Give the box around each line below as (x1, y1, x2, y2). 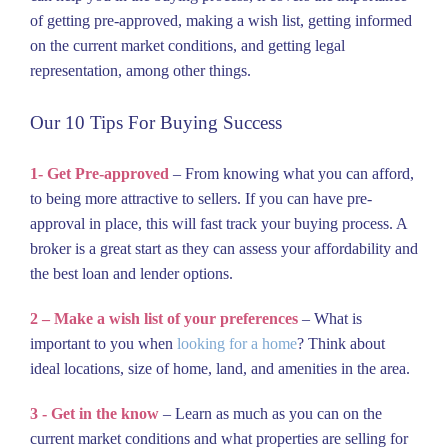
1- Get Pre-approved (30, 164, 169, 182)
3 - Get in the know (30, 404, 159, 422)
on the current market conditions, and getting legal (30, 36, 345, 54)
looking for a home (177, 334, 297, 352)
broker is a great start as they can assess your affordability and (30, 239, 418, 257)
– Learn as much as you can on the (159, 404, 382, 422)
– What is (298, 309, 362, 327)
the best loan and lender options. (30, 264, 237, 282)
